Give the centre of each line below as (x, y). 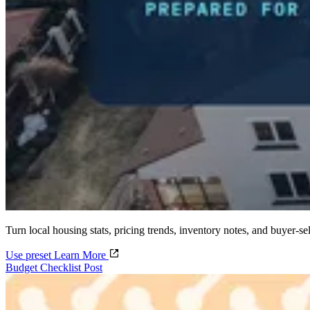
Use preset (30, 255)
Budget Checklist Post (54, 267)
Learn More (81, 255)
